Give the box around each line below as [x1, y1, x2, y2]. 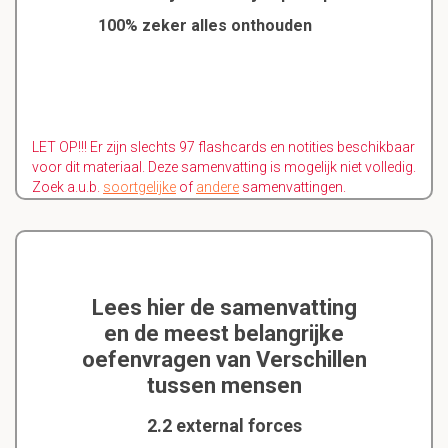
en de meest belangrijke [104, 321, 344, 347]
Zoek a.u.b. [32, 179, 103, 196]
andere [196, 179, 239, 196]
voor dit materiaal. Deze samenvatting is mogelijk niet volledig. [32, 159, 416, 176]
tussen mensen [146, 373, 302, 399]
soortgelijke [103, 179, 176, 196]
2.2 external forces [146, 415, 302, 437]
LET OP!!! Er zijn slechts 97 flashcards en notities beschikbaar [32, 139, 415, 156]
